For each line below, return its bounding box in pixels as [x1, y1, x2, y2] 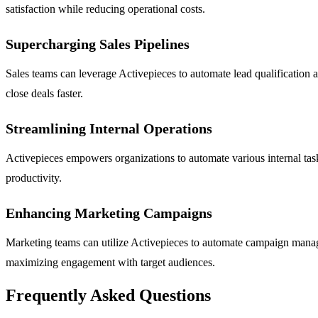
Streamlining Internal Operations [6, 120, 212, 136]
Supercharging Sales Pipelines [6, 35, 190, 52]
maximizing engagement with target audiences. [6, 256, 215, 268]
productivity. [6, 171, 62, 184]
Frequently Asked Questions [6, 286, 211, 305]
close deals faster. [6, 87, 83, 99]
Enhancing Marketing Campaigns [6, 204, 212, 221]
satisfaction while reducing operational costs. [6, 2, 205, 15]
